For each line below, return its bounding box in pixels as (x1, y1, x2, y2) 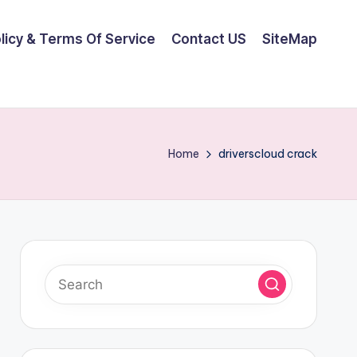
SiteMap (262, 30, 317, 47)
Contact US (171, 30, 246, 47)
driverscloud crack (218, 146, 317, 161)
